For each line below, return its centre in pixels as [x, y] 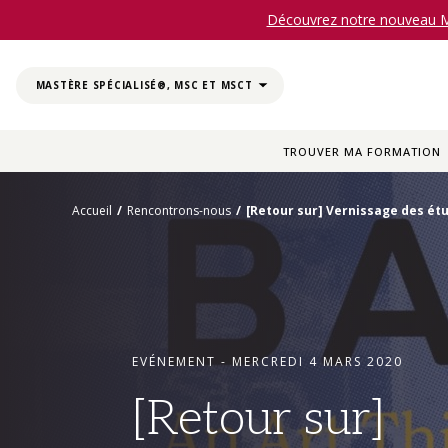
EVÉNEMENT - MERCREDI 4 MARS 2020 [267, 361]
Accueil [92, 210]
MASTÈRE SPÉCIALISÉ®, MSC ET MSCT [144, 85]
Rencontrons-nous [179, 210]
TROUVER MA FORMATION [361, 151]
